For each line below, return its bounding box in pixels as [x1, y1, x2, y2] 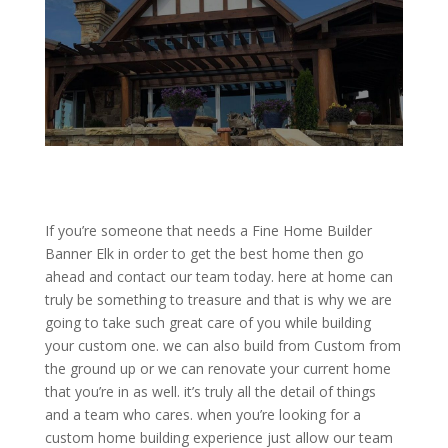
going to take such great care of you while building [44, 313, 371, 333]
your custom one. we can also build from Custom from [44, 336, 401, 356]
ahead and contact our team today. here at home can [44, 267, 393, 287]
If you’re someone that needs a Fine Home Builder [44, 221, 372, 241]
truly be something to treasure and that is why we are [44, 290, 392, 310]
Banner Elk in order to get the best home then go [44, 244, 364, 264]
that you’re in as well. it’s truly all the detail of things [44, 382, 376, 402]
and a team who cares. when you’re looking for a [44, 405, 361, 425]
